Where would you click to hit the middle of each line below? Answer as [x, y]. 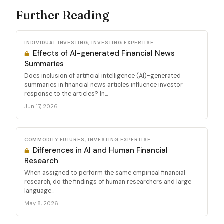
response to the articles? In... [66, 94]
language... [39, 191]
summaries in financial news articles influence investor [104, 85]
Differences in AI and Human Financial [100, 150]
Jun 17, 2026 [41, 106]
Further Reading [63, 15]
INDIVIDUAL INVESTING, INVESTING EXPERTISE [89, 42]
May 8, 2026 [41, 203]
